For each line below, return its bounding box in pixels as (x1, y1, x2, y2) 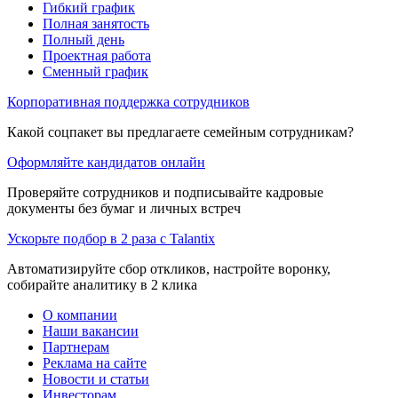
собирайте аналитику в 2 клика (7, 276, 197, 292)
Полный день (43, 31, 124, 47)
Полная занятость (43, 15, 149, 31)
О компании (43, 306, 117, 322)
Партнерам (43, 338, 109, 354)
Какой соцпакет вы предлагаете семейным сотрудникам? (7, 123, 354, 139)
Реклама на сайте (43, 354, 147, 370)
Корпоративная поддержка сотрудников (7, 93, 250, 109)
